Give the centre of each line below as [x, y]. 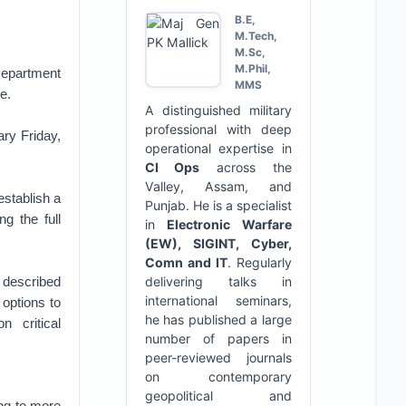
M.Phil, [252, 68]
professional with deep [218, 129]
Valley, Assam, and [218, 186]
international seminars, [218, 300]
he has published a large [218, 319]
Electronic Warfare [229, 224]
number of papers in [218, 338]
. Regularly [259, 262]
